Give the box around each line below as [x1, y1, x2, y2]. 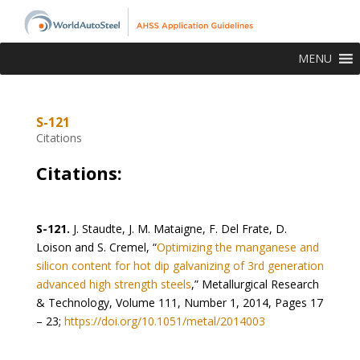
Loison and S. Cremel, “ [35, 239, 157, 255]
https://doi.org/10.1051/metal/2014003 [63, 313, 265, 329]
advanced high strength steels [35, 276, 191, 292]
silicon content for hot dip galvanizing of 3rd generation [35, 257, 324, 273]
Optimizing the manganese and [156, 239, 319, 255]
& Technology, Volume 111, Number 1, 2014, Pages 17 [35, 294, 323, 310]
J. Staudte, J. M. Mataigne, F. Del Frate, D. [69, 220, 287, 236]
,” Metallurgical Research [190, 276, 319, 292]
